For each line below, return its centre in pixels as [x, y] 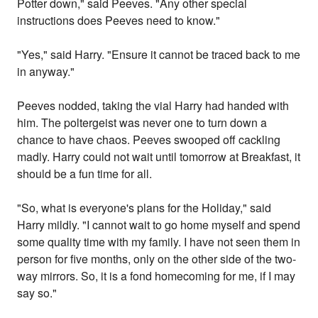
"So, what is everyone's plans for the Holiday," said [144, 208]
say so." [37, 293]
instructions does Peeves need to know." [119, 21]
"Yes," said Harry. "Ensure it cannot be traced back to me [159, 55]
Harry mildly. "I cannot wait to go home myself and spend [159, 225]
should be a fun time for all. [85, 174]
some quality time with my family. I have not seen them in [159, 242]
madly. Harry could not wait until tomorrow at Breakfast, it [159, 157]
